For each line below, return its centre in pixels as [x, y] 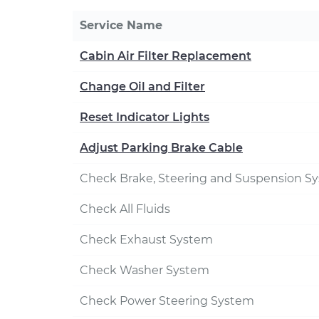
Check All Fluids [125, 209]
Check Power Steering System [167, 301]
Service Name [121, 25]
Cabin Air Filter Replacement [166, 56]
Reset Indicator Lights [145, 117]
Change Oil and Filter [142, 87]
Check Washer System [145, 270]
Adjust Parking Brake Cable [161, 148]
